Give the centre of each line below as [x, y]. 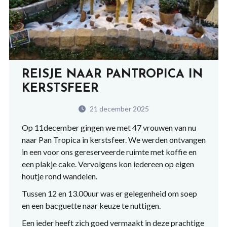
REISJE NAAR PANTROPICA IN [112, 75]
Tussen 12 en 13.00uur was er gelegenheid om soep [109, 194]
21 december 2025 [118, 109]
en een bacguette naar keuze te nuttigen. [91, 206]
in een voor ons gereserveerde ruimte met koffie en [109, 152]
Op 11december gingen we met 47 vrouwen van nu [109, 128]
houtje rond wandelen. [59, 176]
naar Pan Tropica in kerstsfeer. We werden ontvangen [113, 140]
